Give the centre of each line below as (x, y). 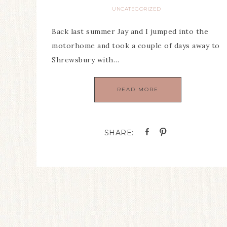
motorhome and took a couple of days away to (136, 46)
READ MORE (138, 90)
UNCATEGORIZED (137, 9)
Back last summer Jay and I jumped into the (130, 32)
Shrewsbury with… (85, 60)
